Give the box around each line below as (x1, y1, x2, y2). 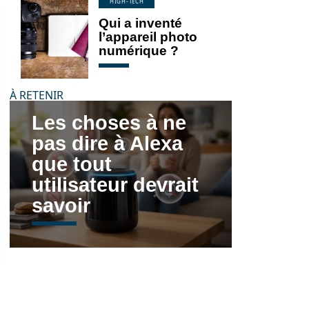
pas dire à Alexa (32, 132, 183, 154)
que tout (32, 152, 112, 175)
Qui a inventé (99, 16, 182, 30)
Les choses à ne (32, 111, 186, 134)
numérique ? (99, 43, 179, 58)
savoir (32, 194, 90, 217)
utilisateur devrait (32, 173, 199, 196)
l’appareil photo (99, 30, 197, 44)
